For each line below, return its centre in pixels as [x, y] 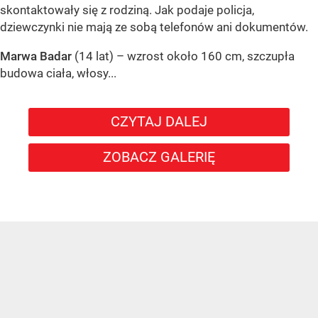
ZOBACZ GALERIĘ [159, 157]
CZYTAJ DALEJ [159, 122]
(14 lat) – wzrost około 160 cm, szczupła [185, 56]
